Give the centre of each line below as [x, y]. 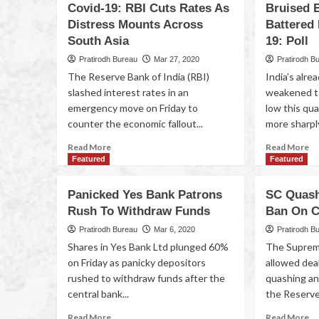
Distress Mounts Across [135, 25]
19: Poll [287, 41]
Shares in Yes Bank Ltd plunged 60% [148, 247]
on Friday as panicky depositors [136, 262]
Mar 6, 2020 [174, 229]
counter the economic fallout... [135, 124]
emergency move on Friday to [132, 108]
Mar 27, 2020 [176, 59]
